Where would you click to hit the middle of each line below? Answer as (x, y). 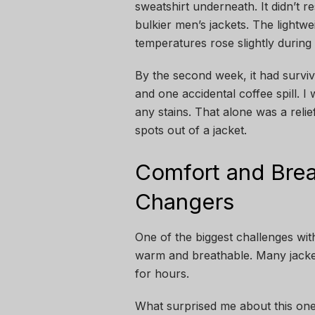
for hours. (162, 273)
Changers (185, 202)
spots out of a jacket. (191, 130)
